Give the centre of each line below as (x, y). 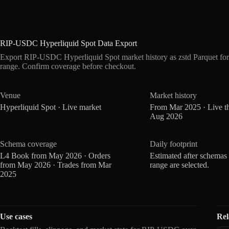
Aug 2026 (166, 116)
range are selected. (180, 165)
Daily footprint (174, 144)
